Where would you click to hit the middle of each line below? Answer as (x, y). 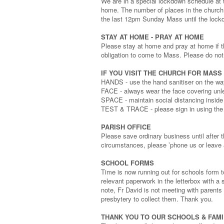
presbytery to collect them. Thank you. (157, 199)
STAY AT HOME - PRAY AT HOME (152, 37)
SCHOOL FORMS (127, 163)
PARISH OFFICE (126, 127)
